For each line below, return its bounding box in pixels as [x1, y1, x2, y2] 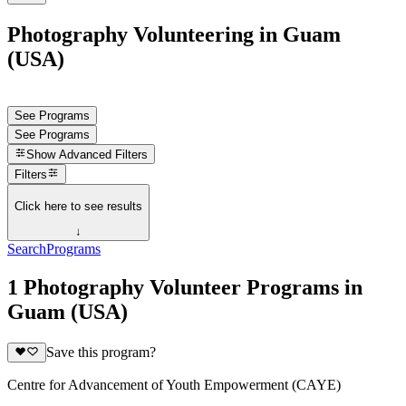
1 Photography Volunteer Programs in [7, 275, 362, 299]
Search [7, 241, 46, 257]
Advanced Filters [59, 148, 149, 162]
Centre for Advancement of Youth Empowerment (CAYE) [7, 377, 341, 393]
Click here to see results [14, 198, 142, 213]
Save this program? [45, 344, 156, 361]
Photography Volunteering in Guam [7, 22, 341, 46]
